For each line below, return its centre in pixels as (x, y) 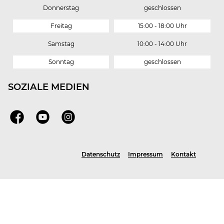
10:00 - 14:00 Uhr (162, 44)
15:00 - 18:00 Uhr (162, 26)
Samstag (61, 44)
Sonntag (61, 62)
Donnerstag (61, 8)
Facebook (32, 117)
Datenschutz (101, 154)
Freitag (61, 26)
